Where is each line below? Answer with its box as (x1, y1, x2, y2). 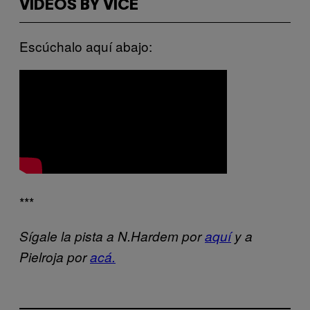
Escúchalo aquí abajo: (19, 36, 152, 55)
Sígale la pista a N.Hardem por (19, 226, 205, 245)
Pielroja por (19, 247, 90, 266)
